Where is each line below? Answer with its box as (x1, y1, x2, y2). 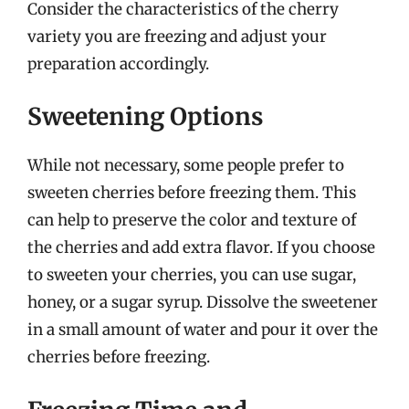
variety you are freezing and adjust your (27, 26, 327, 47)
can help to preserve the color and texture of (27, 210, 356, 230)
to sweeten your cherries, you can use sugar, (27, 265, 356, 285)
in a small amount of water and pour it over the (27, 320, 378, 340)
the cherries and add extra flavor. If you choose (27, 237, 375, 257)
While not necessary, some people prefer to (27, 155, 344, 175)
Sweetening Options (27, 101, 263, 131)
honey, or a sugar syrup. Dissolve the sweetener (27, 292, 378, 312)
